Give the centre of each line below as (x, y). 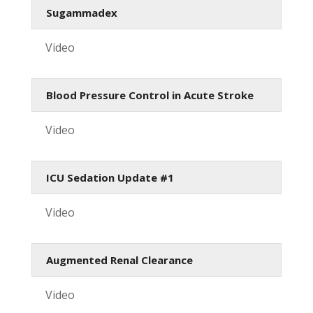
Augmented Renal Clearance (119, 260)
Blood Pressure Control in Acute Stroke (150, 95)
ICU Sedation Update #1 (110, 177)
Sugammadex (81, 12)
